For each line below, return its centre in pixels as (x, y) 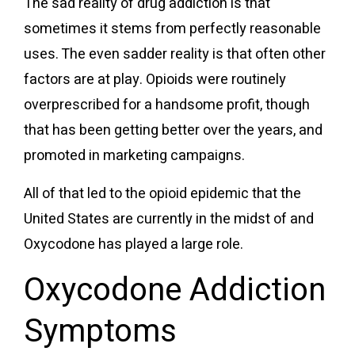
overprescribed (72, 105)
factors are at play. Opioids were (128, 79)
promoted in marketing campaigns (133, 155)
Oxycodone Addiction (175, 290)
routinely (259, 79)
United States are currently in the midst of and (169, 219)
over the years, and (261, 130)
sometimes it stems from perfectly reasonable (172, 29)
